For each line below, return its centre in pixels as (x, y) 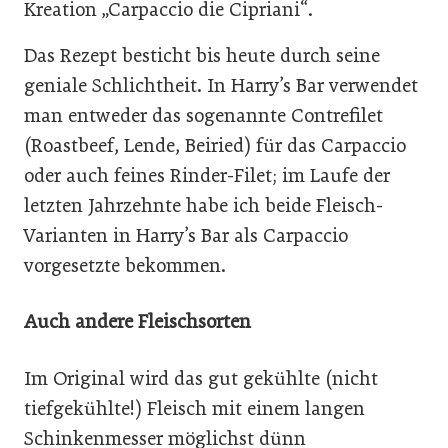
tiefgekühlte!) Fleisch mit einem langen (194, 408)
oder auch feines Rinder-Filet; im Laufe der (207, 175)
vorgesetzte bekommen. (125, 265)
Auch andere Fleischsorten (137, 322)
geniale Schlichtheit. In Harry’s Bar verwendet (221, 85)
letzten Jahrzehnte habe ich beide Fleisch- (203, 205)
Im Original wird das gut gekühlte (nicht (201, 378)
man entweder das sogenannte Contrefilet (203, 115)
